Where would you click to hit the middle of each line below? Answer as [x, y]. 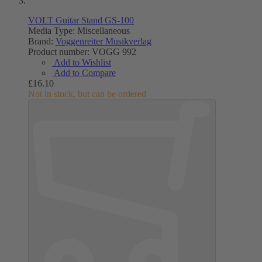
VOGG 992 [113, 52]
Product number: [59, 52]
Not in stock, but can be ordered [87, 94]
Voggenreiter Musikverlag [104, 42]
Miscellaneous [102, 31]
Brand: [42, 42]
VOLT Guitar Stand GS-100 [81, 20]
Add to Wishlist [82, 63]
